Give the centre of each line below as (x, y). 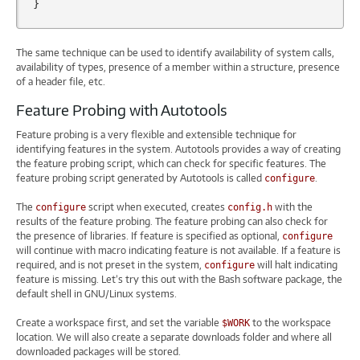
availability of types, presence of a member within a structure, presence (178, 67)
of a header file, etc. (61, 81)
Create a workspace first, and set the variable (119, 323)
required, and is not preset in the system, (110, 265)
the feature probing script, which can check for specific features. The (171, 164)
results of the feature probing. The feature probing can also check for (172, 222)
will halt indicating (296, 265)
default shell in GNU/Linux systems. (96, 294)
